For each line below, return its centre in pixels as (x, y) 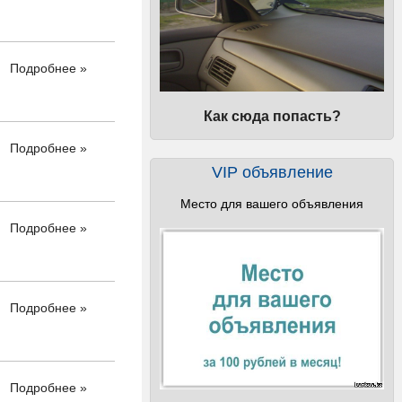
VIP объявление (272, 172)
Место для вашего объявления (272, 204)
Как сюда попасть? (272, 116)
